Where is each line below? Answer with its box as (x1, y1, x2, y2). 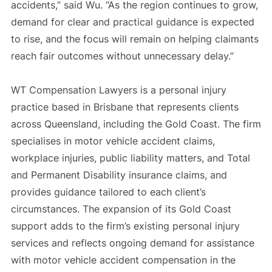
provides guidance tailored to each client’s (10, 185, 206, 198)
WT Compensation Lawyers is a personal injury (10, 83, 226, 96)
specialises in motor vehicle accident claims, (10, 134, 215, 147)
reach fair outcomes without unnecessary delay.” (10, 49, 234, 62)
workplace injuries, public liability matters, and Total (10, 151, 250, 164)
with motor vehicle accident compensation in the (10, 253, 236, 266)
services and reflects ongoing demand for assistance (10, 236, 254, 249)
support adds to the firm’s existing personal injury (10, 219, 240, 232)
